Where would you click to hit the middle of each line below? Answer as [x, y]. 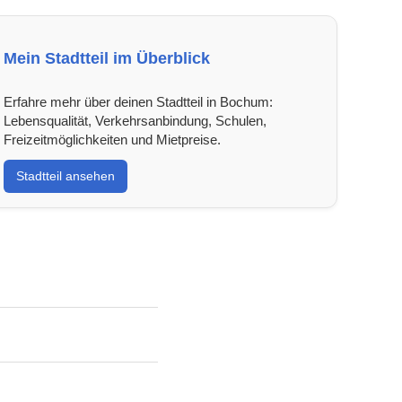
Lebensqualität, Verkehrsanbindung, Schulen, [135, 120]
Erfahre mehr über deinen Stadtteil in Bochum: [138, 101]
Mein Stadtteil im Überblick [106, 58]
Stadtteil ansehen [65, 175]
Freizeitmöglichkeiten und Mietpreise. [112, 139]
